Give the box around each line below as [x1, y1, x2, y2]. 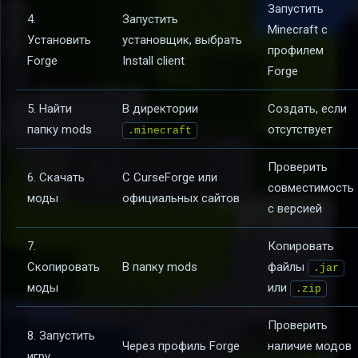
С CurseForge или [122, 170, 217, 185]
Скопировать [27, 260, 100, 275]
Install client [122, 54, 185, 69]
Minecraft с [268, 22, 328, 38]
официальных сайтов [122, 191, 240, 206]
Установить [27, 33, 91, 48]
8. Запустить [27, 328, 95, 344]
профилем [268, 43, 324, 58]
